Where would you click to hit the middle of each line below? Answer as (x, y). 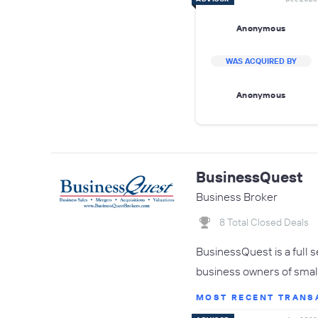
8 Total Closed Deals (264, 222)
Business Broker (237, 197)
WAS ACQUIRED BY (261, 61)
